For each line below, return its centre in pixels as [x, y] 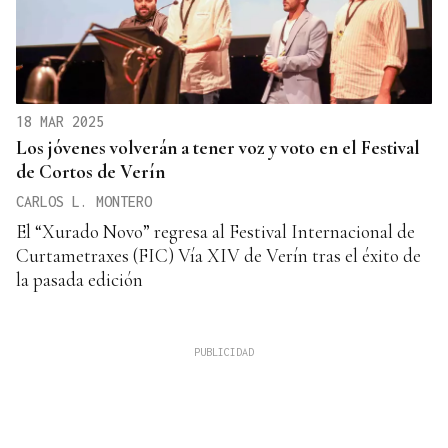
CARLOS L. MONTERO [84, 201]
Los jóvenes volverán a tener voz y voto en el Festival [218, 147]
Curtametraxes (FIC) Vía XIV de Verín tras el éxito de [218, 255]
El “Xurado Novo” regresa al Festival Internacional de [215, 231]
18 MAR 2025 [60, 121]
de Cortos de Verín [90, 171]
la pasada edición [79, 279]
